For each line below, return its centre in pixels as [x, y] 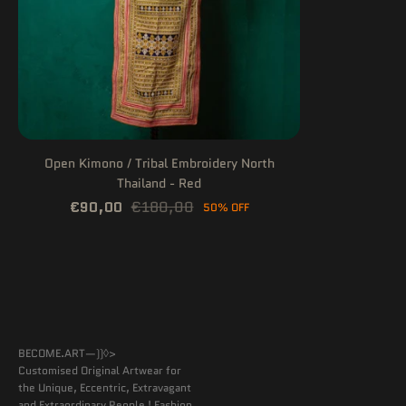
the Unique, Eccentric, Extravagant [105, 387]
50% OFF [226, 207]
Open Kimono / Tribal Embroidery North [159, 163]
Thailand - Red [159, 183]
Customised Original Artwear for [100, 370]
